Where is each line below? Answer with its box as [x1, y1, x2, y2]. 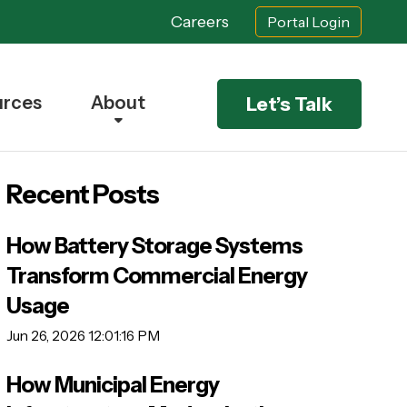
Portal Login [267, 13, 350, 32]
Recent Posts [5, 179, 159, 210]
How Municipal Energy [5, 371, 219, 398]
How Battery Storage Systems [5, 233, 303, 260]
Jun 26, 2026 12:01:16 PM [5, 327, 160, 345]
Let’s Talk [246, 93, 333, 116]
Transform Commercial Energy [5, 263, 307, 290]
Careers [171, 12, 229, 32]
